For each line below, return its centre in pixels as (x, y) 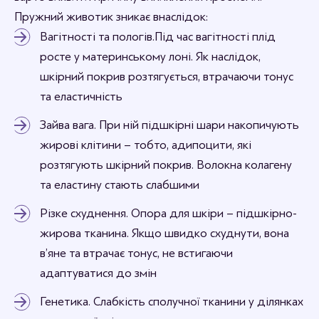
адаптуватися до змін (98, 273)
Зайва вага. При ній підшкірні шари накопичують (169, 125)
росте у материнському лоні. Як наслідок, (150, 57)
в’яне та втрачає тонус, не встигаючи (136, 253)
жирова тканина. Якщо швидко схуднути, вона (164, 233)
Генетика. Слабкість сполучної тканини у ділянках (172, 302)
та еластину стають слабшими (120, 185)
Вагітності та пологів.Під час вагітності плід (158, 37)
